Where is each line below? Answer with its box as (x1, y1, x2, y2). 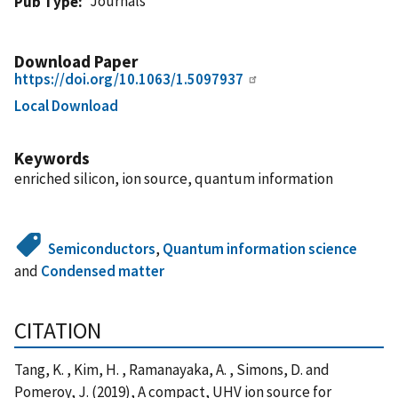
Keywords (14, 147, 90, 169)
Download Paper (14, 50, 138, 72)
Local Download (14, 95, 118, 115)
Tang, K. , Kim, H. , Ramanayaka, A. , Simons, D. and (14, 359, 330, 379)
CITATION (14, 315, 101, 345)
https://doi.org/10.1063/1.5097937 (14, 68, 243, 89)
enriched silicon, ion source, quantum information (14, 168, 333, 188)
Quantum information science (163, 238, 358, 259)
